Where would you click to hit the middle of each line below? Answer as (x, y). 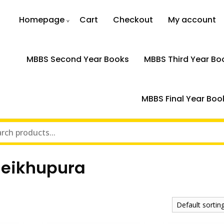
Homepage (42, 20)
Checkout (133, 20)
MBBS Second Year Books (77, 59)
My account (192, 20)
